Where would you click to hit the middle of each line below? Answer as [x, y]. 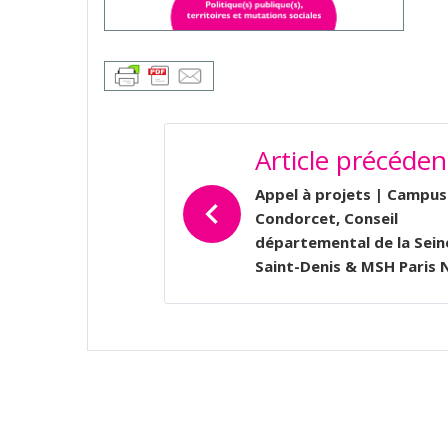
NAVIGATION [261, 139]
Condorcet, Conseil [326, 218]
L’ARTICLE [236, 205]
